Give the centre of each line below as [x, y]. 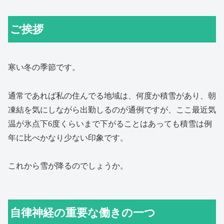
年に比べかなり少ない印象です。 [68, 137]
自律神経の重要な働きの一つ [83, 213]
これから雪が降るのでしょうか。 [68, 166]
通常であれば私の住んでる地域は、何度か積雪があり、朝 [112, 95]
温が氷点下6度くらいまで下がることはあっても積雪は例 [110, 123]
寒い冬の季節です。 [44, 67]
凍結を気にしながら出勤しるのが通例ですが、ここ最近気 [112, 109]
